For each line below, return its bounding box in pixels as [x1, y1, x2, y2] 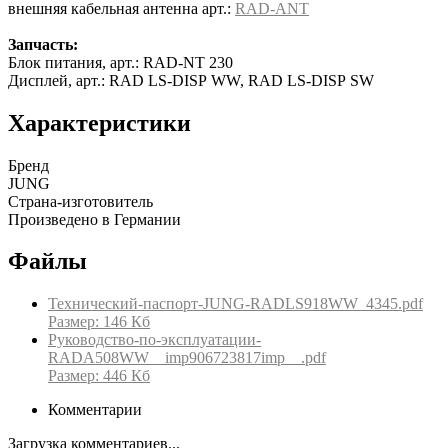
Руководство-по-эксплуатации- [48, 331, 261, 349]
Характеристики [8, 109, 191, 136]
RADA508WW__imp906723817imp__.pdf [48, 349, 326, 367]
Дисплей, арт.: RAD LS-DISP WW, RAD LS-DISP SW [8, 71, 374, 89]
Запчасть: [8, 35, 78, 53]
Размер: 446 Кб [48, 367, 150, 385]
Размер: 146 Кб [48, 313, 150, 331]
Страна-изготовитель [8, 192, 153, 210]
